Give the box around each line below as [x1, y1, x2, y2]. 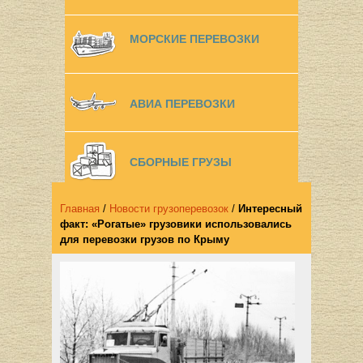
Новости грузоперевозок [109, 203, 228, 215]
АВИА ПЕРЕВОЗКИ [130, 97, 235, 110]
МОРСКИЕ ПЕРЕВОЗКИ [130, 32, 259, 45]
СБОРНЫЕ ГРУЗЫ [130, 156, 232, 169]
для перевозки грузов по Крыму [60, 233, 229, 246]
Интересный [238, 203, 302, 215]
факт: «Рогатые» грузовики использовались [60, 218, 292, 230]
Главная [60, 203, 100, 215]
